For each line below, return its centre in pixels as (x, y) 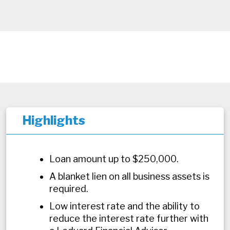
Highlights (54, 120)
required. (69, 188)
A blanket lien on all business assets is (129, 176)
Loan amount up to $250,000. (114, 159)
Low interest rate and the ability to (124, 206)
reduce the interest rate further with (129, 218)
